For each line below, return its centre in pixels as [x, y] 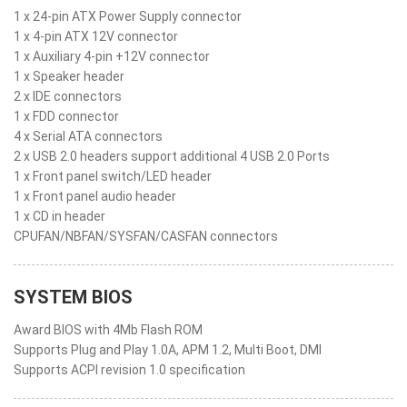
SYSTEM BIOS [73, 297]
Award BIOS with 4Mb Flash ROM [108, 330]
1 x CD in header [60, 216]
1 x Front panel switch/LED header [113, 176]
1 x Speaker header [69, 76]
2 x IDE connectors [68, 96]
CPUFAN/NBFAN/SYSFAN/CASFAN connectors [146, 236]
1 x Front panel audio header [95, 196]
